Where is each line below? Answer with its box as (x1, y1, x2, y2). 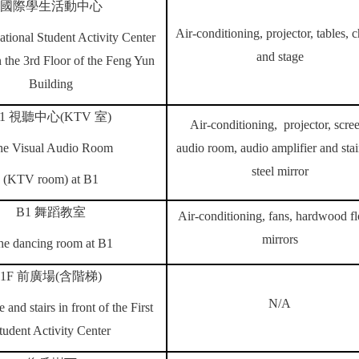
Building (29, 77, 73, 91)
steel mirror (251, 164, 309, 178)
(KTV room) (3, 172, 68, 186)
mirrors (261, 232, 298, 246)
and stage (256, 50, 304, 63)
